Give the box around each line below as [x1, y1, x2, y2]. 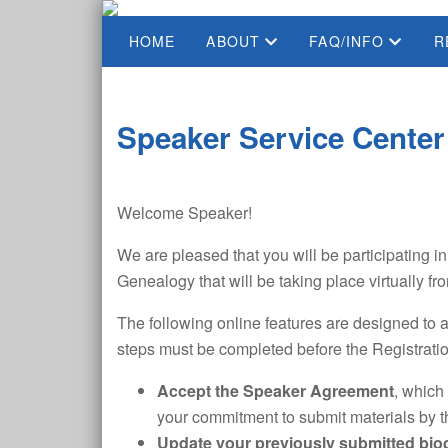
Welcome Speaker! [117, 200, 252, 224]
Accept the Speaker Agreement [157, 378, 394, 402]
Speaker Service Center [117, 116, 445, 158]
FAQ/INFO [309, 31, 390, 51]
